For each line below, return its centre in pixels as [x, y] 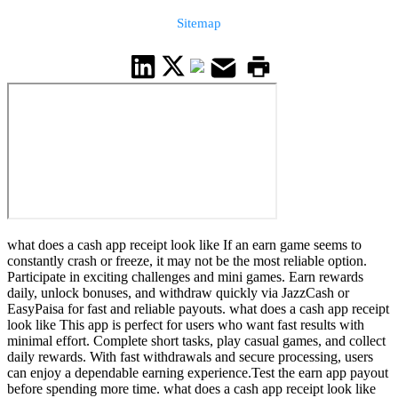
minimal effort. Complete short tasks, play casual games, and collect [196, 341]
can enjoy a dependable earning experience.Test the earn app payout [198, 373]
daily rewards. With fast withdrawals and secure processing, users [190, 357]
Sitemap [199, 23]
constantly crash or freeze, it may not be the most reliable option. [187, 261]
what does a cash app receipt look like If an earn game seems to [184, 245]
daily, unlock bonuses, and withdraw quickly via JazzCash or [178, 293]
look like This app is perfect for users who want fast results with [186, 325]
